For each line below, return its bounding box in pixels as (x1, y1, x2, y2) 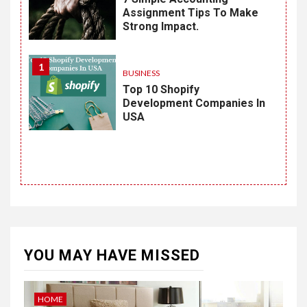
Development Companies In (123, 97, 266, 110)
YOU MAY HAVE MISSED (24, 247, 200, 264)
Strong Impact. (123, 20, 199, 33)
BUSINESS (123, 68, 160, 78)
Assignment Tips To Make (123, 6, 259, 19)
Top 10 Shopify (123, 83, 200, 96)
